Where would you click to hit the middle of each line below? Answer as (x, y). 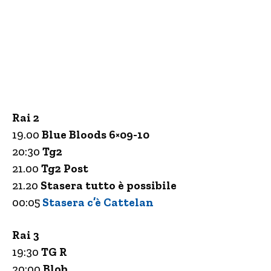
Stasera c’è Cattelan (98, 202)
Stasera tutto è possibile (109, 185)
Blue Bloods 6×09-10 (96, 135)
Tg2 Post (66, 168)
